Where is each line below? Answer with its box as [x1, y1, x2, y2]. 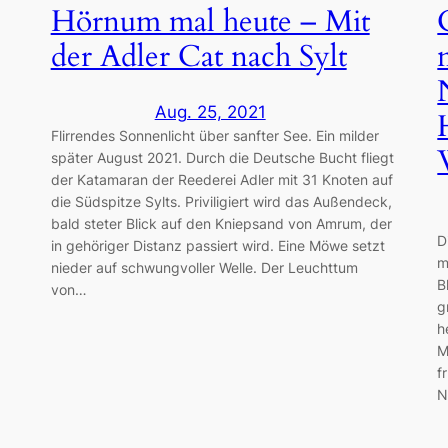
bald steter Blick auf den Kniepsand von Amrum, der [50, 215, 392, 233]
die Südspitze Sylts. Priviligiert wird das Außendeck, [50, 193, 392, 211]
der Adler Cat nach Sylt [50, 36, 347, 77]
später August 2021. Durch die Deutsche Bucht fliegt [50, 149, 394, 167]
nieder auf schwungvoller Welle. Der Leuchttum [50, 259, 358, 277]
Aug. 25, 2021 [154, 102, 266, 123]
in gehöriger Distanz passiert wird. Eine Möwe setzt [50, 237, 385, 255]
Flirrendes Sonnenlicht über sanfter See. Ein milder [50, 127, 379, 145]
